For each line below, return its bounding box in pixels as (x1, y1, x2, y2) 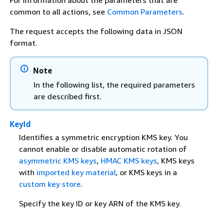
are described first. (34, 91, 102, 101)
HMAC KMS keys (100, 156, 157, 166)
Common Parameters (107, 7, 182, 17)
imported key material (36, 167, 116, 178)
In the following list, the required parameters (34, 80, 195, 90)
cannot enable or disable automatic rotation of (18, 144, 187, 154)
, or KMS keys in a (115, 167, 177, 178)
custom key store (18, 179, 81, 189)
